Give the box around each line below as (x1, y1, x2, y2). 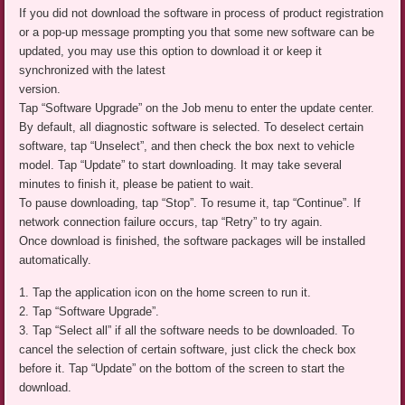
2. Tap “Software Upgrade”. (19, 304, 160, 318)
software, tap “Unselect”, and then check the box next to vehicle (19, 138, 355, 153)
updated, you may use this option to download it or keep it (19, 43, 323, 58)
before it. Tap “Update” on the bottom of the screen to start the (19, 361, 345, 375)
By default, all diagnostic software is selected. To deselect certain (19, 119, 364, 134)
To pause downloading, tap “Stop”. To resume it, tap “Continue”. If (19, 195, 362, 210)
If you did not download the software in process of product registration (19, 5, 384, 20)
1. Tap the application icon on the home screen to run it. (19, 285, 312, 299)
